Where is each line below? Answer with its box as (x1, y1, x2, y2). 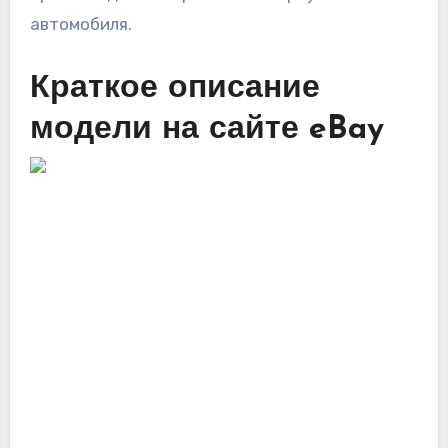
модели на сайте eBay (29, 113, 384, 146)
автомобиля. (29, 13, 132, 34)
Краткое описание (29, 72, 320, 105)
